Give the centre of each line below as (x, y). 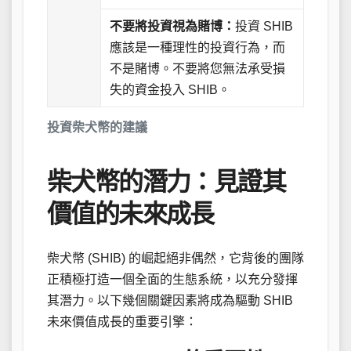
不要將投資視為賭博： (173, 26)
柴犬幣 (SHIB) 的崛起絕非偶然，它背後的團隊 (175, 258)
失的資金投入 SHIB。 (170, 89)
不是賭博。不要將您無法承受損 (198, 68)
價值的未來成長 (130, 213)
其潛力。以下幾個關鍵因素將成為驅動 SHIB (170, 300)
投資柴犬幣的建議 (97, 127)
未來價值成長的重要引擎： (122, 321)
